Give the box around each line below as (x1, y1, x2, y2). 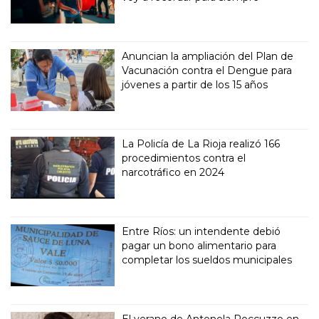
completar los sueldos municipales (122, 253, 293, 266)
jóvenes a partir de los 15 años (122, 78, 268, 91)
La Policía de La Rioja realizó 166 (122, 137, 281, 150)
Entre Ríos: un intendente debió (122, 224, 281, 238)
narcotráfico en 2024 (122, 165, 225, 179)
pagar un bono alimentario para (122, 239, 277, 252)
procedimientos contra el (122, 151, 246, 164)
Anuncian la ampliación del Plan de (122, 49, 294, 63)
